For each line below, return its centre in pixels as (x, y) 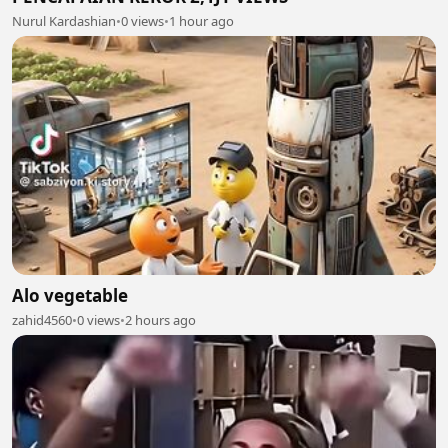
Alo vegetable (70, 295)
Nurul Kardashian (64, 21)
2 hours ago (160, 319)
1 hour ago (201, 21)
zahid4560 (42, 319)
